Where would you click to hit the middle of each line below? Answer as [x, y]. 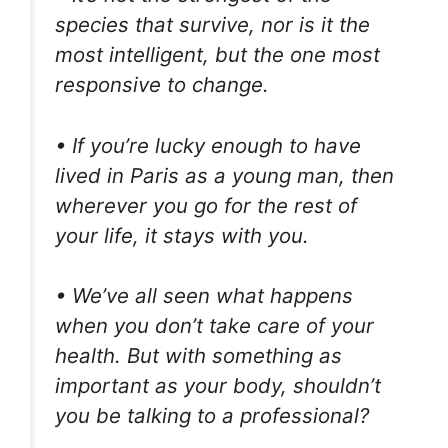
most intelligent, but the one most [217, 55]
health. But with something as [198, 356]
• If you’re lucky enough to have [208, 145]
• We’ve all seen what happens [204, 296]
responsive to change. [162, 85]
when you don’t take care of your [214, 326]
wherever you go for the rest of [206, 205]
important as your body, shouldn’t [218, 386]
